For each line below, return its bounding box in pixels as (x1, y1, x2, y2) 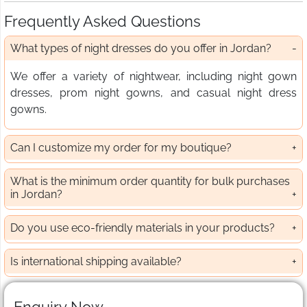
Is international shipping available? (10, 255, 182, 269)
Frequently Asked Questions (4, 12, 201, 31)
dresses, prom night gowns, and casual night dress (10, 86, 297, 100)
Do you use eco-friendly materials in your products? (10, 221, 275, 235)
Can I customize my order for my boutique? (10, 141, 232, 155)
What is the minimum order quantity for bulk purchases (10, 175, 290, 188)
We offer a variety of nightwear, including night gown (10, 70, 297, 84)
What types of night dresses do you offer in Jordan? (10, 42, 271, 56)
